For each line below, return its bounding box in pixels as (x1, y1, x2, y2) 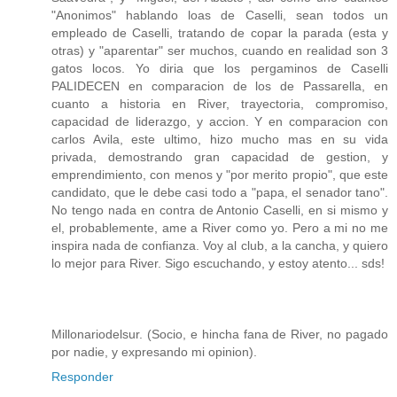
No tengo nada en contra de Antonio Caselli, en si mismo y (51, 202, 388, 217)
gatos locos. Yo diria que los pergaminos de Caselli (51, 60, 388, 75)
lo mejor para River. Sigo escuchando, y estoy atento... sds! (51, 255, 385, 270)
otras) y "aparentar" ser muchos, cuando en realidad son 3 (51, 43, 388, 58)
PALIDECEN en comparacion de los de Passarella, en (51, 78, 388, 93)
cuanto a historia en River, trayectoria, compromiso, (51, 96, 388, 111)
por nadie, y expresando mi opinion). (51, 344, 257, 359)
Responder (51, 369, 113, 384)
